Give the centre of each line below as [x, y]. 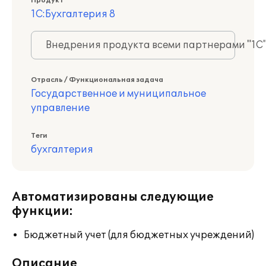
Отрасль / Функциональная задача [97, 80]
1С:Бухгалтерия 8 [73, 14]
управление [60, 108]
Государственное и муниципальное [118, 94]
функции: [42, 211]
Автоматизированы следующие [113, 197]
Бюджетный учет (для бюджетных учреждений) [139, 235]
